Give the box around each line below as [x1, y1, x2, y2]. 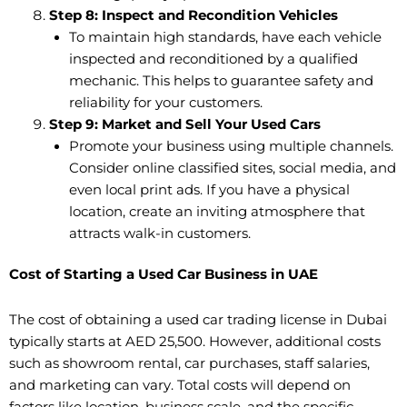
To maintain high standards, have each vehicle [68, 28, 382, 45]
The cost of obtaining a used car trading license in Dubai [9, 311, 387, 328]
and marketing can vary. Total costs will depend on [9, 376, 351, 393]
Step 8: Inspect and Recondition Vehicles [48, 6, 338, 24]
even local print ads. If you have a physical [68, 181, 350, 198]
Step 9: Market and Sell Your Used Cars [48, 115, 321, 133]
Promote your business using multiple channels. [68, 137, 393, 154]
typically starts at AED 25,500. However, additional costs [9, 333, 381, 350]
